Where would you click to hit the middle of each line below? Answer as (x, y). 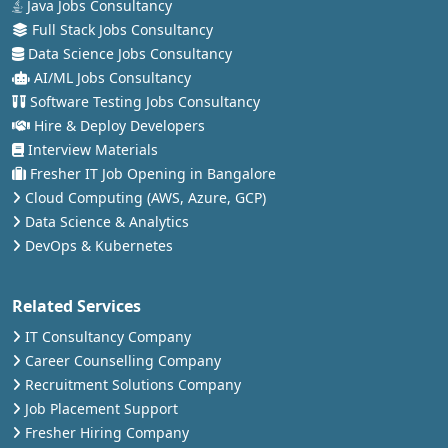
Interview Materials (91, 150)
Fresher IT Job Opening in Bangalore (151, 174)
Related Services (76, 306)
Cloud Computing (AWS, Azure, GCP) (143, 198)
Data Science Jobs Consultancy (128, 54)
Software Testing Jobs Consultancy (143, 102)
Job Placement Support (99, 409)
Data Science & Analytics (105, 222)
